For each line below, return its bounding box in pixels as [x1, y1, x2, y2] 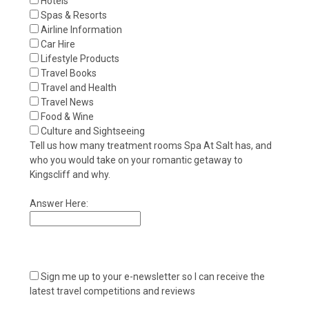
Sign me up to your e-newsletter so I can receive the [41, 270, 265, 282]
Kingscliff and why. [30, 168, 110, 180]
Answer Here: [30, 197, 88, 209]
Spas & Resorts [41, 9, 107, 21]
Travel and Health [41, 81, 117, 93]
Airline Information [41, 23, 122, 35]
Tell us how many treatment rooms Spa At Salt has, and [30, 139, 272, 151]
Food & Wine [41, 110, 94, 122]
